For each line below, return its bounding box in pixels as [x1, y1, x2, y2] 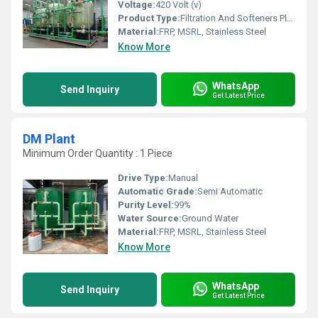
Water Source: [118, 213, 182, 224]
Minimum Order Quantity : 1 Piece [23, 148, 172, 159]
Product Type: [118, 13, 180, 23]
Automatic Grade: [118, 186, 197, 197]
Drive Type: [118, 172, 168, 183]
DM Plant [23, 131, 75, 146]
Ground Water [182, 213, 238, 224]
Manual [168, 172, 198, 183]
